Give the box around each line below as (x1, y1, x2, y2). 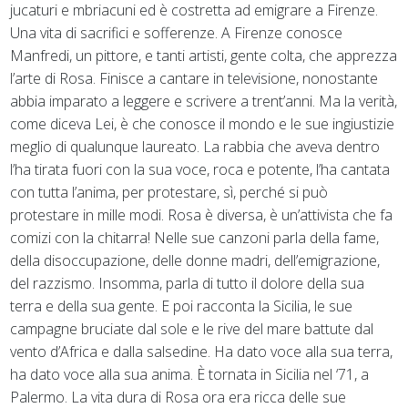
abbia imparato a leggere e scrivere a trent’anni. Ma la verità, (10, 90, 398, 111)
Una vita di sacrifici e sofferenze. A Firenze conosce (10, 22, 343, 43)
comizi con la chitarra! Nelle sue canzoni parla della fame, (10, 227, 380, 248)
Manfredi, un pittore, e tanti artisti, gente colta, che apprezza (10, 45, 398, 66)
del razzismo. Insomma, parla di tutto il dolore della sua (10, 272, 365, 293)
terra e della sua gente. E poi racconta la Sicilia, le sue (10, 295, 353, 316)
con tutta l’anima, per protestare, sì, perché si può (10, 181, 329, 202)
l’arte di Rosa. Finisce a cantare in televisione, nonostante (10, 67, 379, 88)
